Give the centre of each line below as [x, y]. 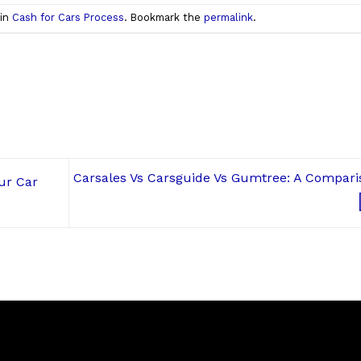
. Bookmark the [164, 18]
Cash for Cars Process [68, 18]
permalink [228, 18]
